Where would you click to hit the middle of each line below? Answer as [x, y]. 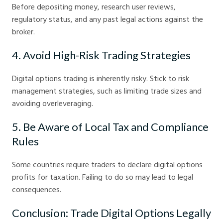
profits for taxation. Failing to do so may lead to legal [103, 177]
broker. [23, 32]
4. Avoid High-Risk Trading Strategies [101, 55]
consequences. [37, 189]
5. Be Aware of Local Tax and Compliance [110, 127]
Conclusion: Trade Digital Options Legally [111, 213]
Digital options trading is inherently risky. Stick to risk [101, 78]
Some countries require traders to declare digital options [107, 165]
